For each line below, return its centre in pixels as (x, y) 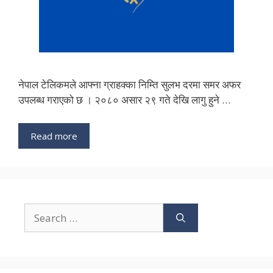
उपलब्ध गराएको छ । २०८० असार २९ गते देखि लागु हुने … (124, 100)
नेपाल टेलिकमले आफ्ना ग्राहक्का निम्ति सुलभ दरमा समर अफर (129, 85)
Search (40, 210)
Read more (54, 136)
